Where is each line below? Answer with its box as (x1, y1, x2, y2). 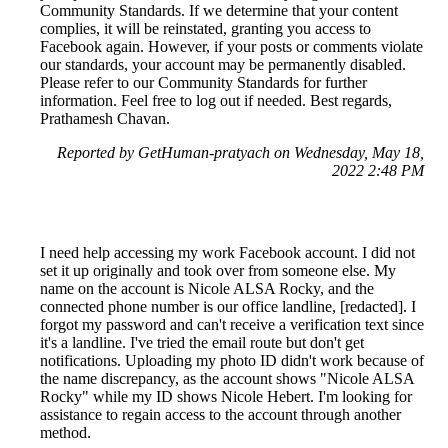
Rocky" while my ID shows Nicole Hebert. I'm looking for (40, 388, 412, 406)
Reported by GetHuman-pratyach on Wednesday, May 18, (57, 144, 424, 162)
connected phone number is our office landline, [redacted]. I (40, 298, 416, 316)
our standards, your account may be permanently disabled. (40, 56, 406, 74)
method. (40, 424, 91, 442)
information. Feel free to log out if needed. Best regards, (40, 92, 392, 110)
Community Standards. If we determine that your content (40, 2, 398, 20)
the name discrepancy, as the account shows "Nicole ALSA (40, 370, 414, 388)
